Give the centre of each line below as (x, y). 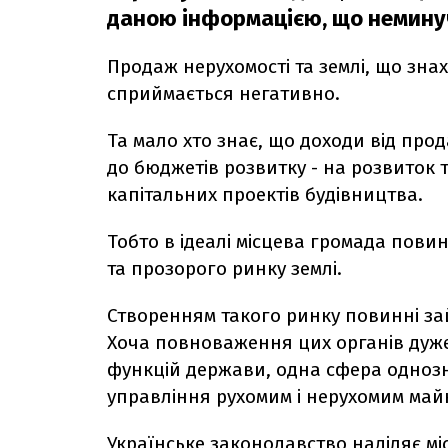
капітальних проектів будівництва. (265, 194)
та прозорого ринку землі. (224, 268)
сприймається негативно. (223, 93)
